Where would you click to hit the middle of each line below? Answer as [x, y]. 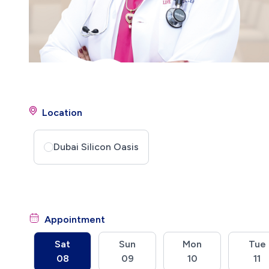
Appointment [75, 219]
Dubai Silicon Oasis [96, 147]
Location [62, 112]
